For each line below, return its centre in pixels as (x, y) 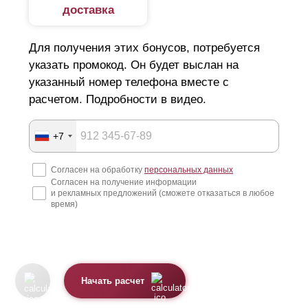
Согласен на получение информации (124, 183)
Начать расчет (113, 281)
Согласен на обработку (98, 170)
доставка (88, 10)
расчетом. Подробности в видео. (118, 100)
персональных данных (189, 170)
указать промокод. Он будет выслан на (134, 65)
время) (64, 205)
